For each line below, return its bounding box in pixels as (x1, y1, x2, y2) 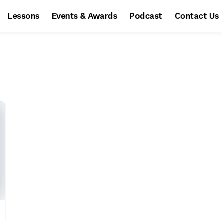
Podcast (129, 11, 162, 21)
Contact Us (174, 11, 219, 21)
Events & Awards (51, 11, 117, 21)
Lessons (7, 11, 39, 21)
